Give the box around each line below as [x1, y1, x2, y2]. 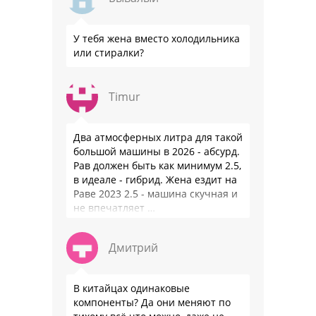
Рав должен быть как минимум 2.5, [73, 159, 241, 173]
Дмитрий [109, 240, 158, 256]
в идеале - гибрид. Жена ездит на [73, 173, 237, 187]
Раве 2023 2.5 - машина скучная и [73, 187, 238, 201]
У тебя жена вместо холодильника [73, 32, 240, 46]
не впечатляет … [73, 201, 155, 215]
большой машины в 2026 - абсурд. [73, 145, 240, 159]
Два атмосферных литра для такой [73, 130, 243, 145]
